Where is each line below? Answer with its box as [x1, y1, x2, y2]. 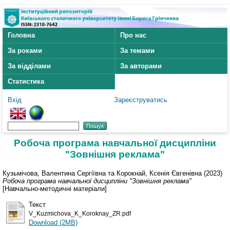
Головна [8, 31, 35, 40]
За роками [8, 47, 42, 55]
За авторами [120, 62, 162, 70]
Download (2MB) [29, 218, 78, 226]
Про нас [120, 31, 146, 40]
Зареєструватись [113, 96, 167, 104]
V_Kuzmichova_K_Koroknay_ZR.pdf [29, 210, 131, 217]
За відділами [8, 62, 51, 70]
